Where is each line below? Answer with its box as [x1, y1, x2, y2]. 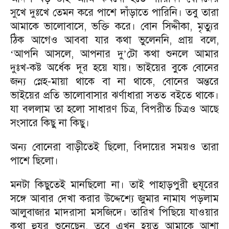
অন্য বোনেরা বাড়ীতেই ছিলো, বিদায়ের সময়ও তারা [10, 141, 219, 153]
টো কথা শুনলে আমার [126, 48, 219, 60]
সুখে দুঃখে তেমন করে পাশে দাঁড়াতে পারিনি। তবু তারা [10, 6, 219, 19]
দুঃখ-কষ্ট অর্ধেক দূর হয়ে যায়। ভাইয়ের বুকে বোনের [10, 61, 219, 74]
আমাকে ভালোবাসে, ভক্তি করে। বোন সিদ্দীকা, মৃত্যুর [10, 20, 219, 33]
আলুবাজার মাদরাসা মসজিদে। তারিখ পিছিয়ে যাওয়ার [10, 206, 219, 219]
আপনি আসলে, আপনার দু [14, 48, 123, 60]
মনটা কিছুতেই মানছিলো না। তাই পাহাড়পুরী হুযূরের [10, 178, 219, 191]
